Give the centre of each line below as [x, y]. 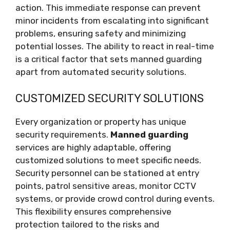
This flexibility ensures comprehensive [93, 211]
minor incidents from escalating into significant [112, 21]
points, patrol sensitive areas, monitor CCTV [106, 186]
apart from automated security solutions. [101, 72]
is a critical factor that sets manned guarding [109, 59]
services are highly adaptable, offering [93, 147]
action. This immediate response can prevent [108, 8]
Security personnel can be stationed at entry [107, 173]
